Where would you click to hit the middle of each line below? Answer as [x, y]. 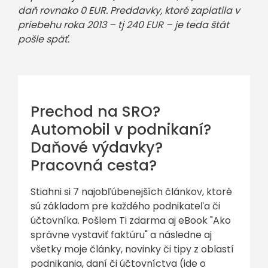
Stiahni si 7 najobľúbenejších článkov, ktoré [131, 192]
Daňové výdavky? [97, 147]
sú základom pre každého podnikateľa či [125, 206]
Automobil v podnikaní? [121, 130]
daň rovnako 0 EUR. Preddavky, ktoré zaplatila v [129, 10]
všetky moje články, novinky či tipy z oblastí [132, 249]
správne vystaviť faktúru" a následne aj [121, 235]
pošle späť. [44, 39]
